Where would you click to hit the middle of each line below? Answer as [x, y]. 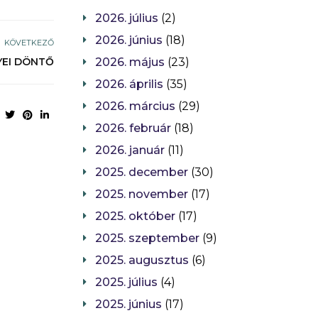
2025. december [142, 172]
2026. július [127, 18]
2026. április [129, 84]
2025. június [128, 305]
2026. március [135, 106]
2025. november [142, 194]
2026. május [130, 62]
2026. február [133, 128]
